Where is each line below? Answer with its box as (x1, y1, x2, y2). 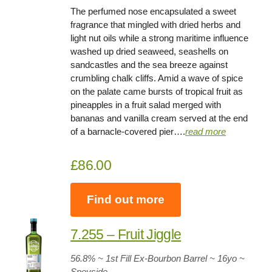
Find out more (87, 192, 165, 206)
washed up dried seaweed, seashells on (70, 46, 229, 57)
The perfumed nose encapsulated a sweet (70, 6, 237, 17)
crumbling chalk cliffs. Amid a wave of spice (70, 73, 243, 84)
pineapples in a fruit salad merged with (70, 100, 222, 110)
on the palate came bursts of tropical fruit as (70, 86, 243, 97)
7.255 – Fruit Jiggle (70, 226, 182, 242)
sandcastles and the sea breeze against (70, 59, 228, 70)
